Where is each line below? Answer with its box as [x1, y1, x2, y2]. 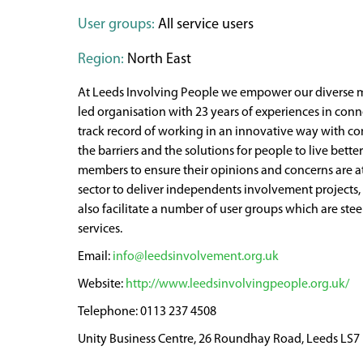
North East [124, 52, 191, 67]
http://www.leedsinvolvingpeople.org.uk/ [126, 278, 349, 291]
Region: [78, 52, 124, 67]
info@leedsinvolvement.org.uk [113, 250, 279, 263]
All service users [155, 17, 254, 32]
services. [78, 223, 122, 236]
